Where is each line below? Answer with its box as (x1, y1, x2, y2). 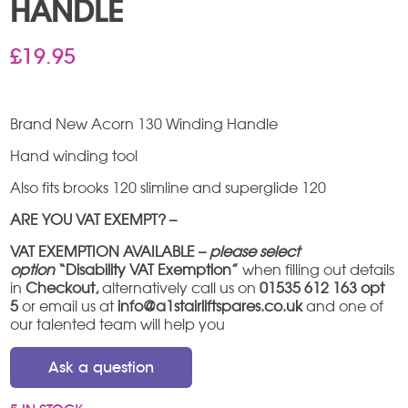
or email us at (18, 296, 118, 315)
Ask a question (48, 357, 155, 377)
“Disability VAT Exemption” (55, 260, 243, 279)
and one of (302, 296, 384, 315)
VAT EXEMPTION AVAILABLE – (10, 241, 210, 260)
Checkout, (22, 278, 103, 297)
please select (209, 241, 301, 260)
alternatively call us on (102, 278, 260, 297)
